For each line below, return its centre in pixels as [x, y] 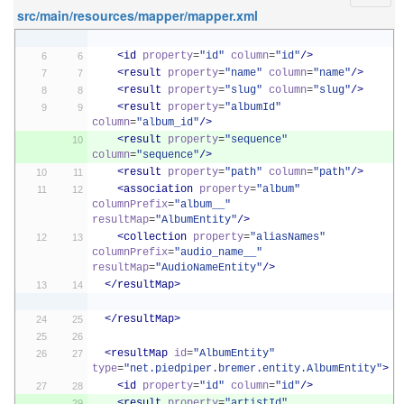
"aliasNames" [287, 237]
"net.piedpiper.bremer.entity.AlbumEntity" [252, 369]
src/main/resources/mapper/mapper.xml [138, 16]
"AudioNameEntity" [208, 268]
